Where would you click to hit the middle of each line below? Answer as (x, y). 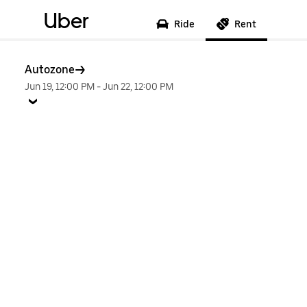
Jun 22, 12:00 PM (138, 86)
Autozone (50, 70)
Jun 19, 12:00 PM (60, 86)
